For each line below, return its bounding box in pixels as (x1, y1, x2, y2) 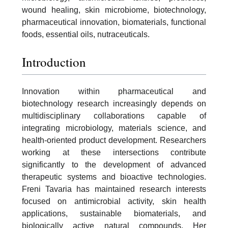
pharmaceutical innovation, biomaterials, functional (22, 18, 206, 27)
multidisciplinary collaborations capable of (22, 111, 206, 120)
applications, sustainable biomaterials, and (22, 209, 206, 218)
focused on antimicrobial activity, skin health (22, 196, 206, 206)
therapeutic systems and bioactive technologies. (22, 172, 206, 181)
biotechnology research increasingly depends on (22, 99, 206, 108)
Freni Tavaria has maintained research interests (22, 184, 206, 193)
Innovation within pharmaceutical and (22, 87, 206, 96)
